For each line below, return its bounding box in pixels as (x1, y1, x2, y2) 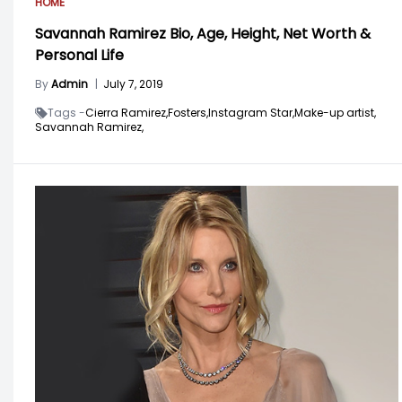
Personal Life (35, 44, 124, 66)
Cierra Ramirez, (85, 104, 168, 120)
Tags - (48, 104, 85, 120)
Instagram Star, (208, 104, 294, 120)
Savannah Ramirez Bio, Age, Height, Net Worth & (35, 22, 371, 44)
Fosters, (168, 104, 208, 120)
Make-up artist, (294, 104, 376, 120)
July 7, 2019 (103, 75, 163, 92)
